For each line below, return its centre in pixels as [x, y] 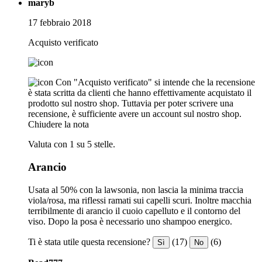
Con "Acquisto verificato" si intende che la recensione [155, 82]
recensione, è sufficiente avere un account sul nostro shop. [135, 114]
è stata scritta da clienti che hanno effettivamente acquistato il [140, 93]
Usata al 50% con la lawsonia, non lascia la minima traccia [136, 189]
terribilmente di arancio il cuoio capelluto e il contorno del [134, 211]
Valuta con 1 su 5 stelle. [72, 144]
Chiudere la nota [58, 125]
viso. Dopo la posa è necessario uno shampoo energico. [130, 221]
